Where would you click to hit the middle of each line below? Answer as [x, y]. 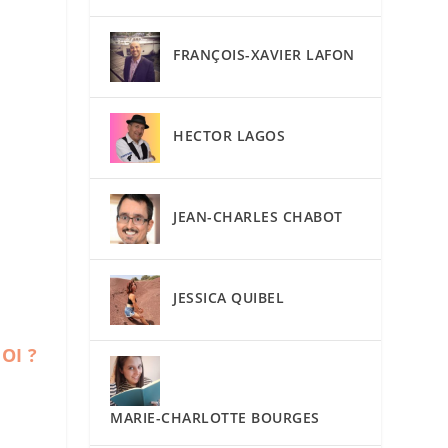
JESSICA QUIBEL [229, 298]
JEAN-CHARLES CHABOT [258, 217]
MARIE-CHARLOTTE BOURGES [215, 417]
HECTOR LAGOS [229, 136]
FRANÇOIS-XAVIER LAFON [264, 55]
